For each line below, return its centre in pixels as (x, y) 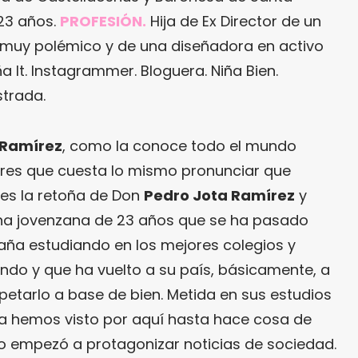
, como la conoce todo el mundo (179, 146)
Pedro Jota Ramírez (219, 196)
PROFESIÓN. (103, 22)
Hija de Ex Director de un (234, 22)
